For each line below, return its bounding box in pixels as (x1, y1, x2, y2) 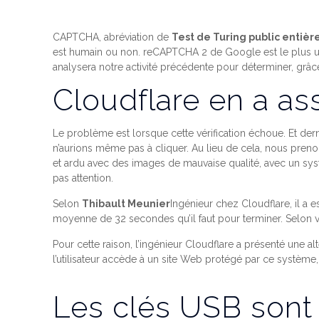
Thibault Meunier (82, 198, 171, 209)
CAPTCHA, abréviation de (53, 31, 172, 43)
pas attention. (53, 172, 114, 184)
